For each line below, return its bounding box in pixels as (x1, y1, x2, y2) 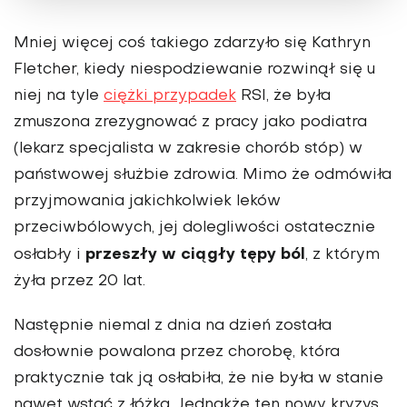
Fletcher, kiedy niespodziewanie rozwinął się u (14, 63, 375, 78)
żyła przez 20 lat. (14, 274, 145, 290)
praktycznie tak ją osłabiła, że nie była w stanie (14, 372, 383, 387)
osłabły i (14, 248, 85, 263)
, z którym (305, 248, 380, 263)
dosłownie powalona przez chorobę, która (14, 345, 340, 361)
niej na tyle (14, 89, 104, 104)
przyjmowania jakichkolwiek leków (14, 194, 281, 210)
